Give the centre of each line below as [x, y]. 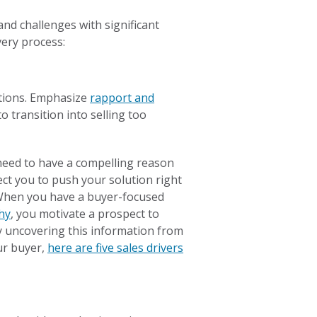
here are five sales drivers [116, 248]
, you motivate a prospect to [85, 214]
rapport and [122, 98]
